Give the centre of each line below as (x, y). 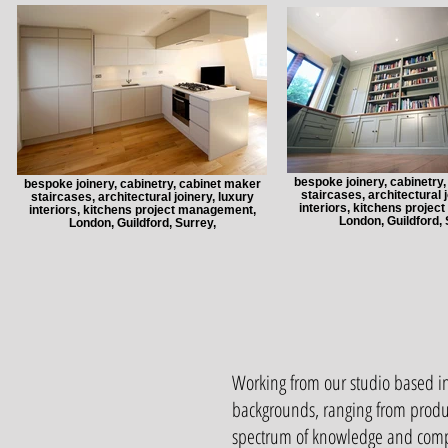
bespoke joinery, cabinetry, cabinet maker (142, 183)
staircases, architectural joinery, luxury (142, 196)
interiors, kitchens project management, (142, 209)
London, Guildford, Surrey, (142, 222)
